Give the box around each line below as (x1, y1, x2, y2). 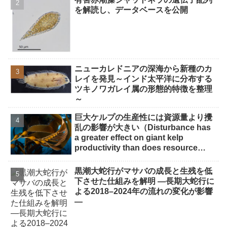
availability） (74, 154, 124, 163)
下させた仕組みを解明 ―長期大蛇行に (74, 176, 215, 185)
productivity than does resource (74, 143, 198, 153)
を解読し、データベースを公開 (74, 6, 188, 15)
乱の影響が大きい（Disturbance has (74, 123, 211, 132)
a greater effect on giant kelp (74, 133, 184, 142)
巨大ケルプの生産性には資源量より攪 (74, 113, 213, 122)
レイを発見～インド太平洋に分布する (74, 74, 213, 84)
